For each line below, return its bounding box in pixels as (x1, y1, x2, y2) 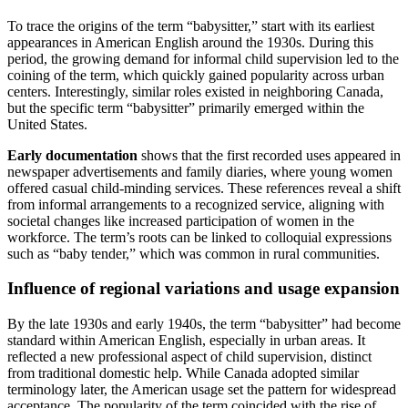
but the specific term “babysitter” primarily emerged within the (7, 99, 364, 116)
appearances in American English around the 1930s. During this (7, 34, 373, 50)
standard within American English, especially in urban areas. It (7, 331, 365, 348)
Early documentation (7, 147, 138, 163)
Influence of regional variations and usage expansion (7, 279, 400, 299)
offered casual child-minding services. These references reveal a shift (7, 179, 401, 196)
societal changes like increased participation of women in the (7, 212, 354, 229)
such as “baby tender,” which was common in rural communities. (7, 245, 380, 261)
